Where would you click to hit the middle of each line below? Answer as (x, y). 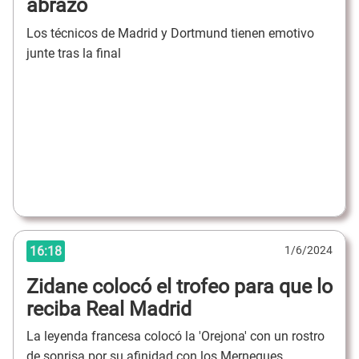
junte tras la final (74, 53)
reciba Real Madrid (109, 309)
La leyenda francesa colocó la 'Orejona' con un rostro (175, 337)
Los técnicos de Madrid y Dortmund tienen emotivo (170, 33)
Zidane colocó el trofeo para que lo (179, 286)
